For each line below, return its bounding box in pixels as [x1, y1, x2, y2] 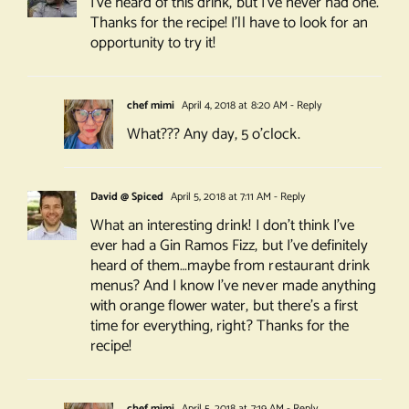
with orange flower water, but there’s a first [89, 293, 358, 320]
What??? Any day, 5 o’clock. [126, 121, 300, 148]
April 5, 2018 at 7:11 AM [168, 188, 271, 206]
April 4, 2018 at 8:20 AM [179, 97, 288, 115]
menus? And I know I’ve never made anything [89, 273, 376, 299]
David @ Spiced [89, 188, 164, 206]
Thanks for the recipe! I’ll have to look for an [89, 10, 368, 37]
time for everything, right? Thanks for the [89, 313, 349, 340]
